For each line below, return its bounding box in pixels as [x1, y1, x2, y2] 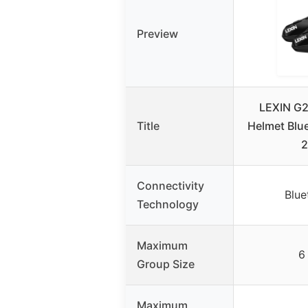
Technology [137, 197, 199, 212]
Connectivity [137, 179, 204, 193]
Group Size [137, 257, 195, 272]
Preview [137, 27, 178, 41]
